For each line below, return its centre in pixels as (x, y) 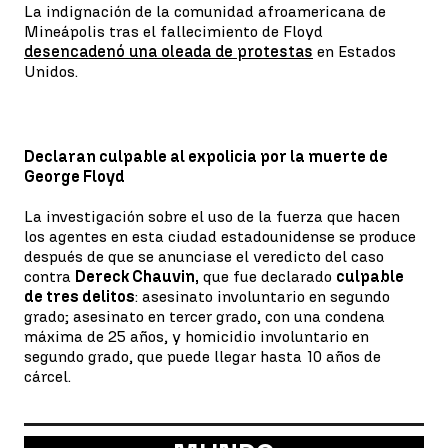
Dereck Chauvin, (137, 276)
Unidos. (51, 71)
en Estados (354, 51)
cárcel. (47, 376)
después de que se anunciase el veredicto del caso (204, 256)
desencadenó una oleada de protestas (168, 51)
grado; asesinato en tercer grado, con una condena (204, 316)
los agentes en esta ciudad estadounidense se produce (220, 236)
